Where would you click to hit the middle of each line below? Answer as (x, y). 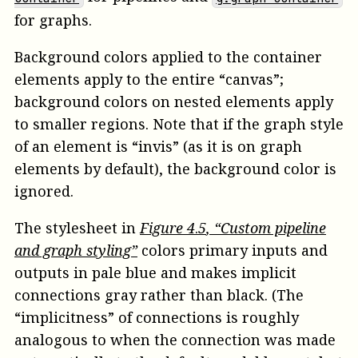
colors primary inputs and (233, 251)
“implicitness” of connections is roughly (157, 318)
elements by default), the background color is (175, 169)
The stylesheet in (77, 228)
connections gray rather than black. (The (159, 295)
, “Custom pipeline (266, 228)
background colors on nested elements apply (174, 102)
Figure (163, 228)
